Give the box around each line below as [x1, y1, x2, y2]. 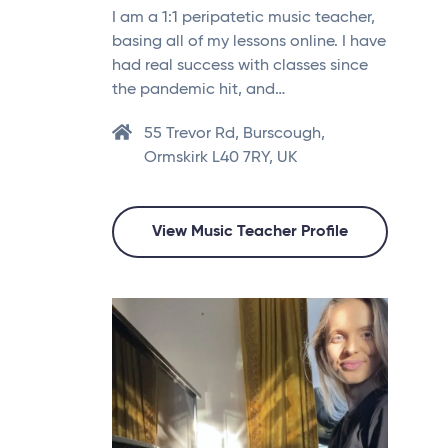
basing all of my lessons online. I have [112, 33, 386, 50]
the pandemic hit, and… [112, 81, 285, 98]
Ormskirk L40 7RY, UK [144, 149, 297, 166]
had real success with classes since [112, 57, 368, 74]
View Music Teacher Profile [152, 223, 348, 240]
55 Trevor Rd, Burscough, [144, 125, 325, 142]
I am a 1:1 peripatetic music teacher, [112, 9, 375, 26]
